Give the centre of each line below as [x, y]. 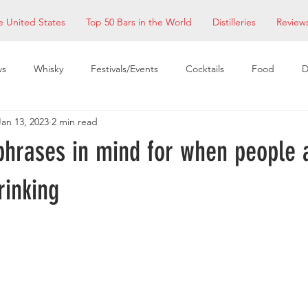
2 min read [75, 121]
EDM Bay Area [94, 123]
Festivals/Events [124, 68]
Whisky [48, 68]
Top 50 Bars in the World [139, 22]
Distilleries [234, 22]
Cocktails [205, 68]
